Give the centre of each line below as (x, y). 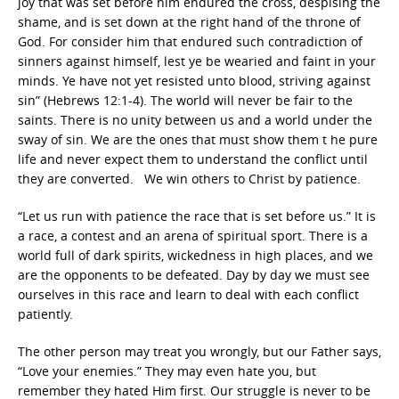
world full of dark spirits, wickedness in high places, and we (195, 255)
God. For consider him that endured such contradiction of (190, 41)
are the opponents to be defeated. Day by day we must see (194, 275)
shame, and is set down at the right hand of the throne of (189, 22)
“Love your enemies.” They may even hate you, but (167, 371)
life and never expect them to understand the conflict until (193, 159)
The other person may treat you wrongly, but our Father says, (199, 351)
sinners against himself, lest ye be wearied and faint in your (197, 61)
